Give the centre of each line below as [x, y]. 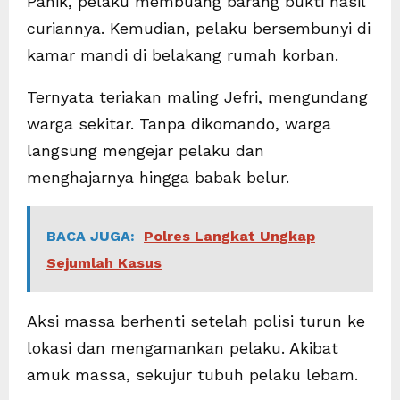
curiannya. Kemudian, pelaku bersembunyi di [199, 28]
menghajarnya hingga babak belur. [158, 177]
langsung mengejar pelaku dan [146, 150]
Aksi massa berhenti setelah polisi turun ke [196, 321]
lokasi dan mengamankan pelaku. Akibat [183, 347]
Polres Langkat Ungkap [229, 236]
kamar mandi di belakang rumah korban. [183, 54]
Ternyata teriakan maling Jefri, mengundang [197, 96]
